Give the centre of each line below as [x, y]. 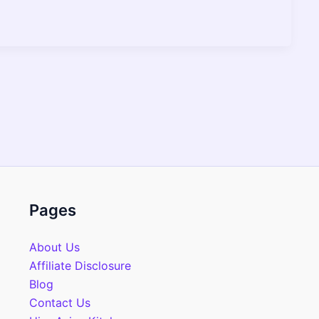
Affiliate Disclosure [80, 266]
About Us [54, 247]
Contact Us [59, 303]
